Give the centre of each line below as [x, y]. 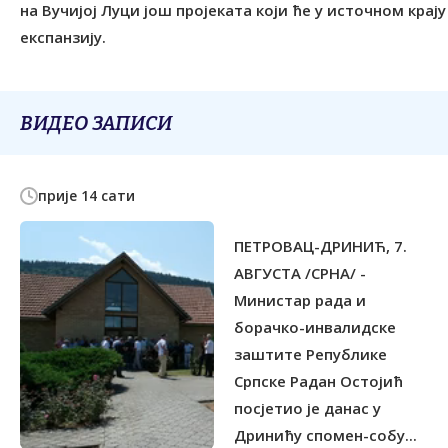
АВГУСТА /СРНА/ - [300, 273]
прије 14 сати [86, 196]
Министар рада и [300, 300]
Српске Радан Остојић [318, 381]
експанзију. [63, 37]
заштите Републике [310, 354]
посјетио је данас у [307, 408]
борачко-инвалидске [315, 327]
